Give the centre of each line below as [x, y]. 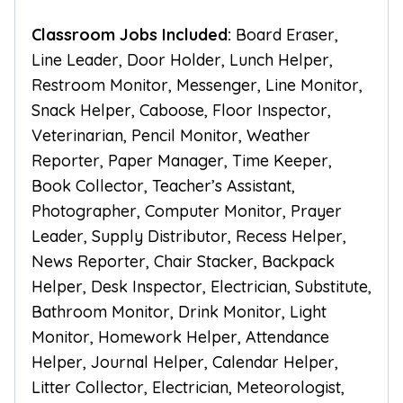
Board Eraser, [287, 35]
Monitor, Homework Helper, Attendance [180, 337]
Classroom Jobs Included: [134, 35]
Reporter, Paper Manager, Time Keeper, [182, 161]
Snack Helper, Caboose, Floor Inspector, [181, 111]
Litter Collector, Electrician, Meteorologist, [188, 388]
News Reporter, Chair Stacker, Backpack [183, 262]
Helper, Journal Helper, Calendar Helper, [185, 363]
